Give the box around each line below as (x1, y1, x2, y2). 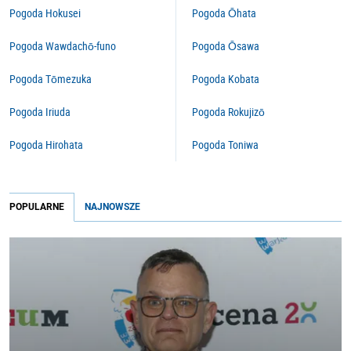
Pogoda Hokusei (9, 5, 81, 20)
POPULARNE (9, 201, 64, 212)
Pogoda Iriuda (9, 104, 71, 119)
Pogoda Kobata (192, 71, 259, 86)
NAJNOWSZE (85, 201, 140, 212)
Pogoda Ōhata (192, 5, 256, 20)
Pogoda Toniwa (192, 137, 259, 152)
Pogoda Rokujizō (192, 104, 265, 119)
